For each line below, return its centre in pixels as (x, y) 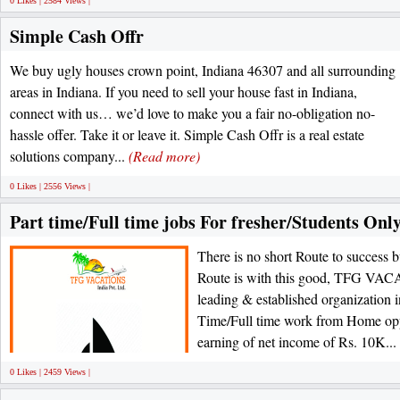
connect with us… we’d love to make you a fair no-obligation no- (192, 113)
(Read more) (164, 156)
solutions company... (69, 156)
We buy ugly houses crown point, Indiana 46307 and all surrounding (203, 70)
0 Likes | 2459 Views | (50, 372)
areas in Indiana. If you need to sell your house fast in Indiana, (183, 92)
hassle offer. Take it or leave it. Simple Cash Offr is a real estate (187, 134)
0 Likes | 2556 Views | (50, 186)
